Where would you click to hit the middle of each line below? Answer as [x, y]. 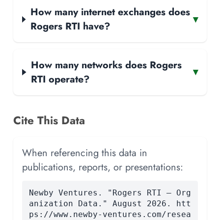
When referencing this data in [85, 152]
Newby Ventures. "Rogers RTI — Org [110, 192]
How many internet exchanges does [110, 12]
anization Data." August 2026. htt [110, 203]
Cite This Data [49, 120]
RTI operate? [60, 79]
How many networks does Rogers [106, 65]
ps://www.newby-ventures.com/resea [110, 214]
